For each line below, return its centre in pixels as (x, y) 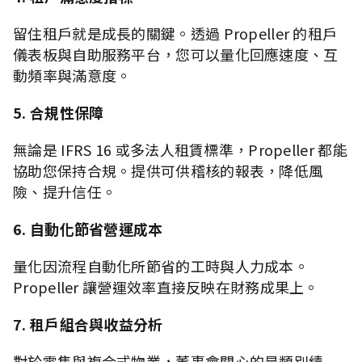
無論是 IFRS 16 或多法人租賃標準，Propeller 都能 (180, 149)
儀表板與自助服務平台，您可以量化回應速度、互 (176, 54)
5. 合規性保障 (62, 112)
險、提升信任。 (65, 191)
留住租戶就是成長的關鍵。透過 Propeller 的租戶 (175, 33)
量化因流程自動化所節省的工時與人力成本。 (161, 265)
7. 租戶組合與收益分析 (92, 324)
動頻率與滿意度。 (72, 75)
